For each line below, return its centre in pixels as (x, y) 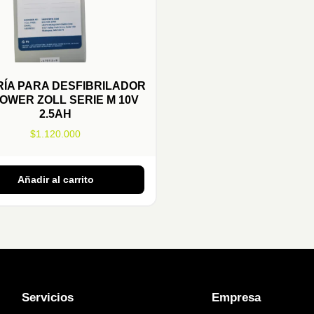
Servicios (47, 298)
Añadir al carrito (55, 180)
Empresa (236, 298)
